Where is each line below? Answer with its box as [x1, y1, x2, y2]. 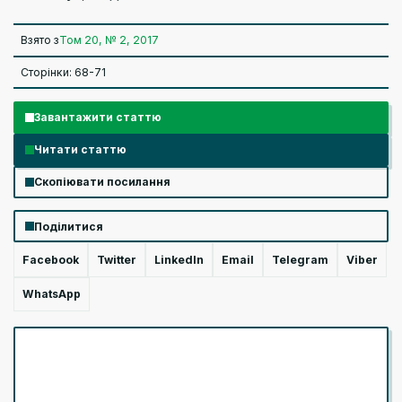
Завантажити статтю [34, 110, 162, 124]
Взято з [21, 33, 60, 48]
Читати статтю [34, 143, 127, 156]
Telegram [272, 252, 328, 267]
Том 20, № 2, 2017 [59, 33, 160, 48]
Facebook [22, 252, 79, 267]
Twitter [97, 252, 136, 267]
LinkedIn [154, 252, 204, 267]
